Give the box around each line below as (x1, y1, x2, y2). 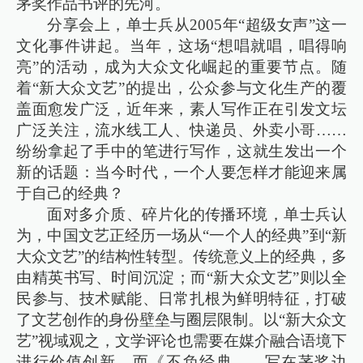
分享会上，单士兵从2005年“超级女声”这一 (47, 15, 347, 33)
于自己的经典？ (16, 184, 125, 202)
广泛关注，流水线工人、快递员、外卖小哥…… (16, 121, 347, 139)
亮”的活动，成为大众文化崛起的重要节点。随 (16, 58, 347, 75)
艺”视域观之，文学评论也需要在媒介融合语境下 (16, 331, 347, 349)
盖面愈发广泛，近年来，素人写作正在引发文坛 (16, 100, 347, 117)
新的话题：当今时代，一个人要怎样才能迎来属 (16, 163, 347, 181)
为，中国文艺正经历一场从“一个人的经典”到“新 (16, 226, 347, 244)
